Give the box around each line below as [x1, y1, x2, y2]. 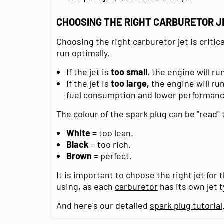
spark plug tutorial [150, 199, 222, 211]
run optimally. [56, 47, 110, 58]
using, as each [56, 180, 115, 192]
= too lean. [90, 127, 133, 138]
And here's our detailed [56, 199, 150, 211]
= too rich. [89, 138, 131, 150]
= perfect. [92, 150, 132, 161]
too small [111, 66, 147, 77]
